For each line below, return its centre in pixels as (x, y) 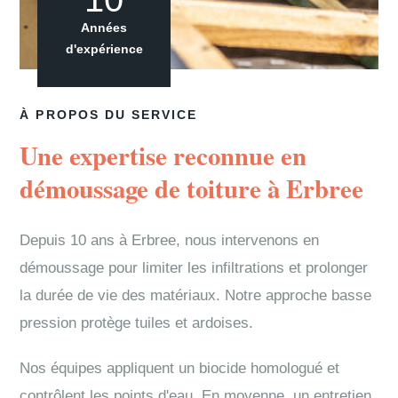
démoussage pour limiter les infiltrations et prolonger (194, 268)
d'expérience (104, 49)
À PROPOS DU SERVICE (109, 115)
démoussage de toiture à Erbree (192, 188)
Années (104, 28)
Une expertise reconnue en (163, 155)
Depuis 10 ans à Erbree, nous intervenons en (170, 240)
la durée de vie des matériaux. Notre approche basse (196, 295)
